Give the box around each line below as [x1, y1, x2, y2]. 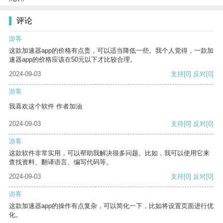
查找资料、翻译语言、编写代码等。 [9, 158, 112, 166]
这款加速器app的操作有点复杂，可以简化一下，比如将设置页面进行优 [9, 202, 214, 210]
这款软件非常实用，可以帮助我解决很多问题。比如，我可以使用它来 [9, 149, 210, 157]
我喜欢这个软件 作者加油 [9, 103, 82, 111]
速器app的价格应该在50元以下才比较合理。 [9, 56, 136, 64]
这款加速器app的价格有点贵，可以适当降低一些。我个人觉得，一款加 [9, 47, 214, 55]
